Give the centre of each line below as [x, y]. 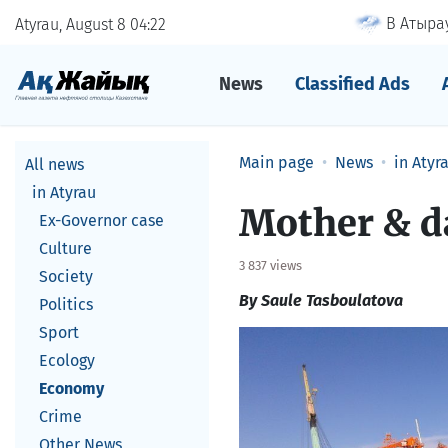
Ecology [67, 360]
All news [54, 164]
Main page [276, 162]
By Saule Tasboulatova [321, 300]
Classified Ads [352, 84]
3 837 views [270, 265]
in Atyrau [64, 192]
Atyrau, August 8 [72, 24]
